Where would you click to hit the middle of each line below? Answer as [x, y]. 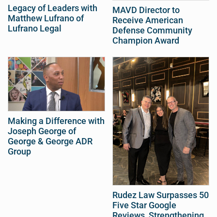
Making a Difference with [56, 121]
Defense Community [152, 30]
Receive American [147, 20]
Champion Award [146, 40]
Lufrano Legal [35, 28]
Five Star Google [144, 206]
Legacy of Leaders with [53, 8]
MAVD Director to [146, 10]
